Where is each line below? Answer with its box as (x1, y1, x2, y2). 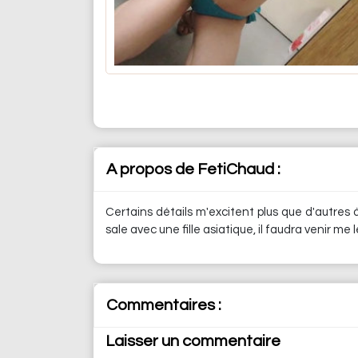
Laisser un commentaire (105, 333, 280, 349)
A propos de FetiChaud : (106, 161, 280, 177)
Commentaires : (106, 297, 221, 313)
